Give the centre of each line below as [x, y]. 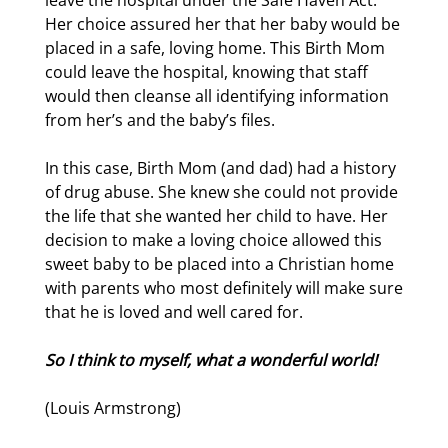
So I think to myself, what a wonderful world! [211, 360]
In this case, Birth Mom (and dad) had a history [220, 168]
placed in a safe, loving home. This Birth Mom [215, 48]
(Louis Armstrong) [113, 408]
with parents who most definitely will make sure [224, 288]
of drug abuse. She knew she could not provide [221, 192]
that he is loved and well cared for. [174, 312]
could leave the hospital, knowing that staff [206, 72]
